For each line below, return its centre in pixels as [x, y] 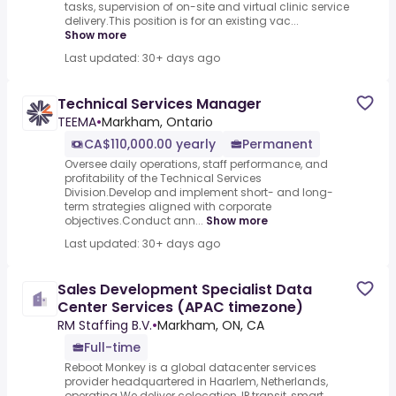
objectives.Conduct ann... [134, 221]
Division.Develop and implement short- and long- [199, 193]
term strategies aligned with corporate [168, 207]
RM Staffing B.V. [105, 326]
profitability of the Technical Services [163, 179]
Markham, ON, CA [211, 326]
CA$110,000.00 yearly [150, 145]
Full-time [112, 348]
